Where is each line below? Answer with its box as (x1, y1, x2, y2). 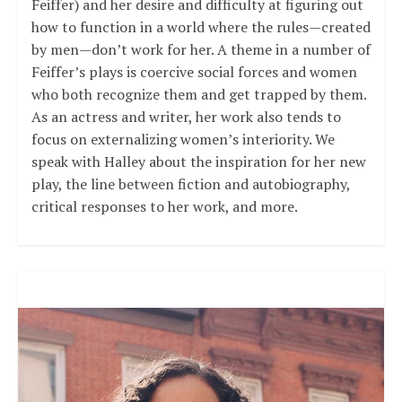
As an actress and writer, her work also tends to (31, 107, 341, 127)
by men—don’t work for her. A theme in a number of (31, 39, 371, 60)
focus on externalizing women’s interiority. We (31, 129, 335, 150)
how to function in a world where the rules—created (31, 17, 371, 38)
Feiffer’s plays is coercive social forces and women (31, 62, 357, 83)
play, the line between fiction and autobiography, (31, 174, 350, 195)
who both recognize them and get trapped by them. (31, 84, 366, 105)
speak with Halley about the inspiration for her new (31, 152, 366, 172)
